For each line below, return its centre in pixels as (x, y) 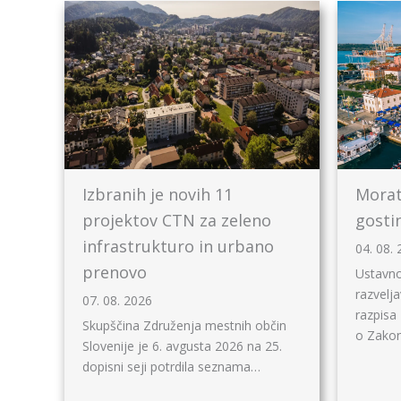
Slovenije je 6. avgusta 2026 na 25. (182, 346)
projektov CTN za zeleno (177, 220)
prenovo (115, 272)
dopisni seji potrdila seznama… (171, 367)
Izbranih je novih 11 (158, 194)
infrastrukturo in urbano (178, 246)
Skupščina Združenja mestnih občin (184, 325)
